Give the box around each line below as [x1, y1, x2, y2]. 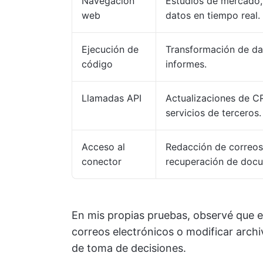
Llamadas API [82, 92, 141, 104]
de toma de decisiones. [72, 242, 186, 254]
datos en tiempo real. [166, 9, 260, 21]
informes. [166, 58, 207, 70]
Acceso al [82, 141, 125, 153]
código [82, 58, 113, 70]
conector [82, 156, 122, 167]
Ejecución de [82, 43, 139, 55]
